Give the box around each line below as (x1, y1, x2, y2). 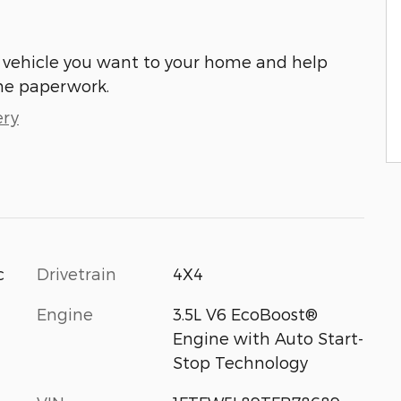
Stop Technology (172, 353, 308, 371)
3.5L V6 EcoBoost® (172, 304, 318, 323)
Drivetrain (37, 264, 116, 283)
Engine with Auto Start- (172, 328, 363, 347)
